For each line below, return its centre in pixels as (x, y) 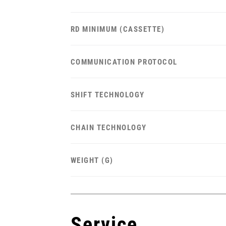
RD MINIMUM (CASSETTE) (118, 29)
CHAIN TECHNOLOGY (108, 128)
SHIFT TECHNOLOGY (107, 95)
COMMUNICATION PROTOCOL (124, 62)
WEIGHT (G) (92, 160)
